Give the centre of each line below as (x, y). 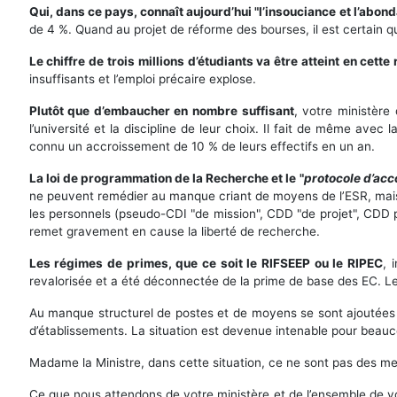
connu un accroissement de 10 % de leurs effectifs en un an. (202, 146)
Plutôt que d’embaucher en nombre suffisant (161, 110)
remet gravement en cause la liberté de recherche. (174, 231)
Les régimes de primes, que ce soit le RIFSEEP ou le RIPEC (206, 263)
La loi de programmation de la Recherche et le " (166, 178)
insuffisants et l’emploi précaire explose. (142, 78)
